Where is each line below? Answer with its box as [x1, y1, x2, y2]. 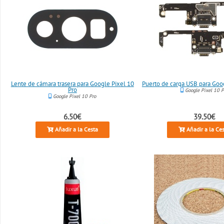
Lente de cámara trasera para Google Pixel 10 [10, 79, 134, 88]
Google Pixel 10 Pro [51, 92, 96, 99]
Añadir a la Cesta [53, 125, 98, 133]
